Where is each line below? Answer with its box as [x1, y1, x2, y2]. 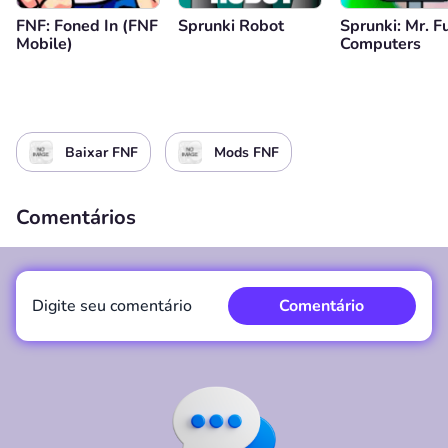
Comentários [16, 204, 136, 231]
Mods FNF [214, 142, 279, 162]
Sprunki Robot [178, 14, 284, 37]
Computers [340, 32, 421, 55]
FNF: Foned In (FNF [16, 14, 158, 37]
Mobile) [16, 32, 73, 55]
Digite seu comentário [32, 295, 192, 317]
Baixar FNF [65, 142, 138, 162]
